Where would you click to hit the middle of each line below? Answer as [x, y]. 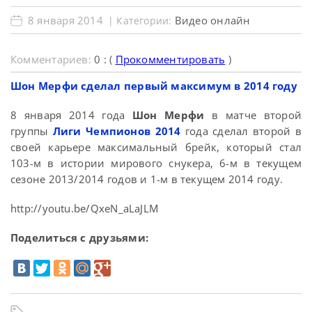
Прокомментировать [170, 59]
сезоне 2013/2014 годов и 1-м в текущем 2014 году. [147, 179]
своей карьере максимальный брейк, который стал [156, 147]
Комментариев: [53, 59]
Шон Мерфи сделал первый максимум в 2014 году [154, 86]
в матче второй [257, 115]
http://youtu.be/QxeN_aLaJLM [85, 208]
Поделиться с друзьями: [79, 237]
